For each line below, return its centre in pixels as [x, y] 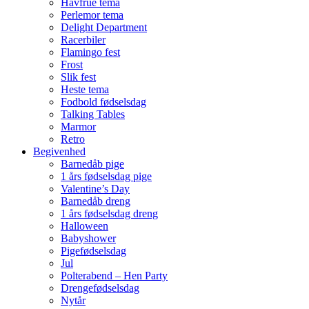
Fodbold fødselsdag [103, 101]
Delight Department [104, 27]
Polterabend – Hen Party [114, 275]
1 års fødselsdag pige [106, 176]
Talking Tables [93, 114]
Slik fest [78, 77]
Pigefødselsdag [93, 250]
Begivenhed [59, 151]
